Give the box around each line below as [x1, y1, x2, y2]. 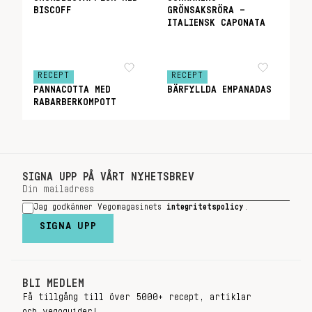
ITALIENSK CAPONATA [167, 18, 265, 28]
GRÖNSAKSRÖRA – [167, 6, 245, 15]
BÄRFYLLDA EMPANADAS [167, 85, 272, 95]
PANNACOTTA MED [33, 85, 111, 95]
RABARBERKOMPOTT [33, 97, 116, 107]
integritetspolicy [166, 203, 244, 211]
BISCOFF [33, 6, 72, 15]
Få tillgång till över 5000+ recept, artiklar [22, 292, 251, 302]
